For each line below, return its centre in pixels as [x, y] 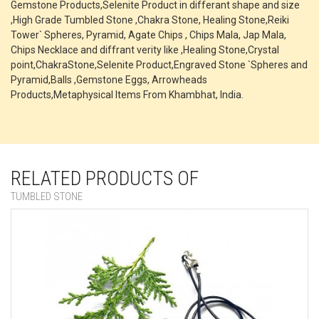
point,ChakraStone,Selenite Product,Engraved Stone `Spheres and [159, 65]
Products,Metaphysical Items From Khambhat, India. [127, 95]
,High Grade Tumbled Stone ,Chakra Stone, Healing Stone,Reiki [150, 20]
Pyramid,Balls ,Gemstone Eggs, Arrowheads [109, 80]
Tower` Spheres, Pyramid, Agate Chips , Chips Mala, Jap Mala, [148, 35]
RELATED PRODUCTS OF [105, 179]
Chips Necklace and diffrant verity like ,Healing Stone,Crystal [145, 50]
